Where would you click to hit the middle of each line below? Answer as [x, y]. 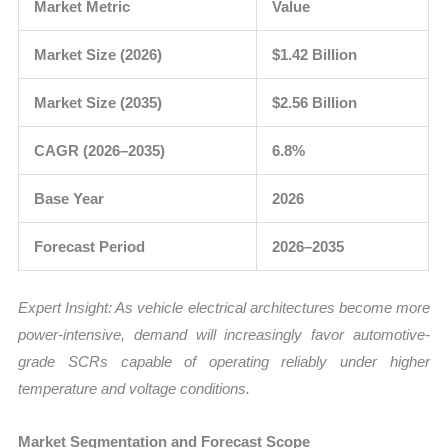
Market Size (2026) [98, 55]
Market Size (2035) [98, 103]
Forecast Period [90, 247]
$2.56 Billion [315, 103]
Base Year [69, 199]
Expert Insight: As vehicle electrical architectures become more [224, 307]
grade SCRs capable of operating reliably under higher [224, 361]
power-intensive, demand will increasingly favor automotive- [224, 334]
